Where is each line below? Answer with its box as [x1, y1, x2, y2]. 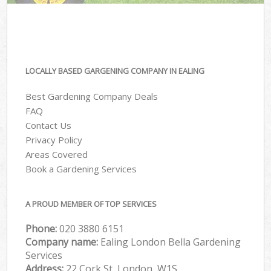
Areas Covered [25, 148, 88, 161]
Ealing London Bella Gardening [100, 235, 241, 249]
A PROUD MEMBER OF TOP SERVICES [25, 198, 157, 209]
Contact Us [25, 119, 72, 132]
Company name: [25, 235, 101, 249]
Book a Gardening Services [25, 163, 137, 175]
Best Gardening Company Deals [25, 90, 158, 103]
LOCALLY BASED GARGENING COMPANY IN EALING [25, 65, 205, 76]
